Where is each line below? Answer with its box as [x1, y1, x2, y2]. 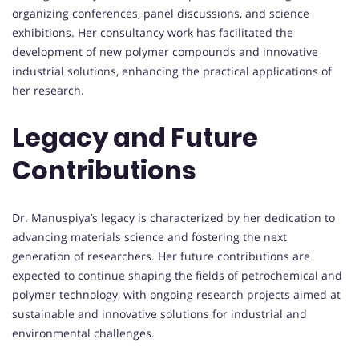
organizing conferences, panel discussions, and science [12, 5, 309, 21]
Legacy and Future [12, 119, 258, 156]
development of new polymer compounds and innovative [12, 43, 318, 59]
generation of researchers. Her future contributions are [12, 248, 310, 264]
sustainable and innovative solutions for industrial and [12, 305, 307, 321]
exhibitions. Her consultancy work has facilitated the [12, 24, 293, 40]
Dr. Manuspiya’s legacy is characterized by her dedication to [12, 209, 335, 225]
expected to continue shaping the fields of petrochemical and [12, 267, 342, 283]
